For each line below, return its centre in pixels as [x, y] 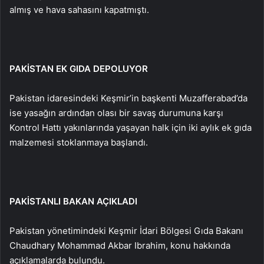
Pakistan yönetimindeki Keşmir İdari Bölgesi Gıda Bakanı [126, 231]
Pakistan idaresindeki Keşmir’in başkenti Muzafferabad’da [128, 98]
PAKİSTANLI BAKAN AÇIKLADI [73, 201]
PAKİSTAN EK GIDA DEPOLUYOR [79, 69]
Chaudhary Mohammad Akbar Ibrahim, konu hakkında [120, 245]
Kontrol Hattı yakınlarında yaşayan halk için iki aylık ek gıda [131, 128]
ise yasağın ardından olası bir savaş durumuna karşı [116, 113]
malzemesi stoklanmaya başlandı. [79, 142]
